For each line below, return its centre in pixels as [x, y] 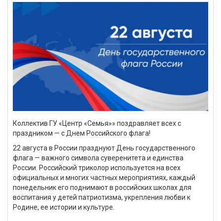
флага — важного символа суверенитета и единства [98, 158]
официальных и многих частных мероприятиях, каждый [104, 177]
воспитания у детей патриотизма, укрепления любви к [102, 197]
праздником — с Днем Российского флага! [82, 133]
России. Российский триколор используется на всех [97, 167]
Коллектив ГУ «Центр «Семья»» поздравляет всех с [97, 123]
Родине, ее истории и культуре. [64, 207]
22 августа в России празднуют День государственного [104, 148]
